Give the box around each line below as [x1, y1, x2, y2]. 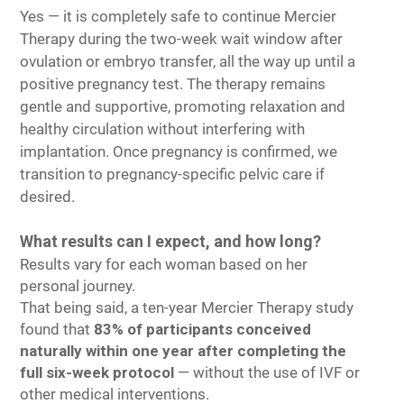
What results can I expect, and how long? [20, 232, 321, 251]
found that [20, 320, 94, 338]
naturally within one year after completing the [20, 342, 346, 360]
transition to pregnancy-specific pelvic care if [20, 165, 325, 183]
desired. [20, 188, 75, 206]
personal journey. [20, 277, 139, 295]
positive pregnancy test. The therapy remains [20, 75, 326, 93]
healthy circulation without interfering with [20, 120, 305, 138]
